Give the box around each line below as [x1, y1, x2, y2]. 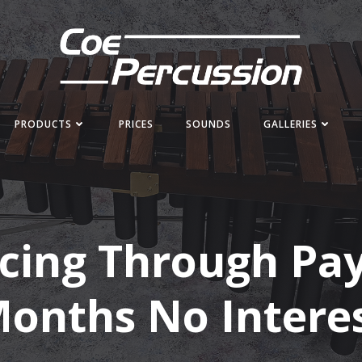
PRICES [118, 116, 154, 131]
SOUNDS [185, 116, 231, 131]
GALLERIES [263, 116, 318, 131]
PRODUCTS [14, 116, 72, 131]
